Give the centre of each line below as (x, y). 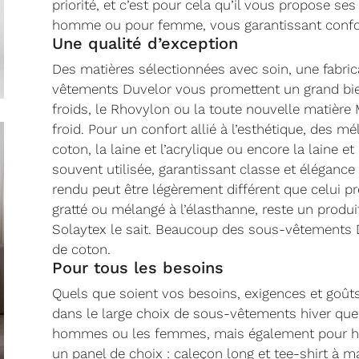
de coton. (81, 249)
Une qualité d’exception (145, 43)
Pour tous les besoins (137, 267)
